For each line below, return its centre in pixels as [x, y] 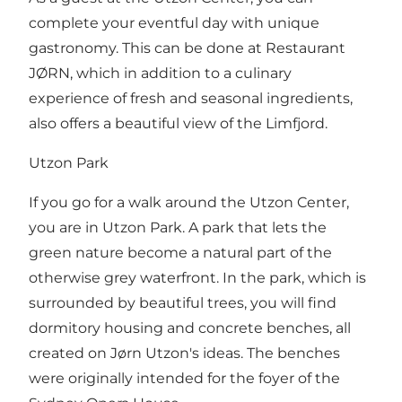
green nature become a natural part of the [180, 252]
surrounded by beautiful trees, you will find [183, 302]
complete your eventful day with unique [174, 22]
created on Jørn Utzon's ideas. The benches [184, 353]
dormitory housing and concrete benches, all [190, 328]
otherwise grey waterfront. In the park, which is [197, 277]
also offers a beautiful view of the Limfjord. [178, 123]
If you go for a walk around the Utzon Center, [189, 202]
